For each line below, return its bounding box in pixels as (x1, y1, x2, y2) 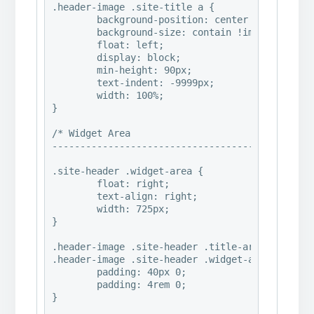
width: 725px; (52, 203, 97, 215)
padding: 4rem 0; (52, 279, 97, 291)
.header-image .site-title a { (52, 1, 215, 13)
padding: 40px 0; (52, 266, 97, 278)
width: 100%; (52, 90, 97, 102)
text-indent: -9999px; (52, 77, 97, 89)
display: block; (52, 52, 97, 64)
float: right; (52, 178, 97, 190)
